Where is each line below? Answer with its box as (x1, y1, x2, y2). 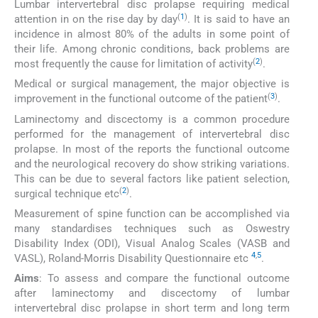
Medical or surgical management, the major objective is (14, 77, 290, 91)
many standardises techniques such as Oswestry (14, 221, 290, 235)
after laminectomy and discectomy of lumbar (14, 287, 290, 300)
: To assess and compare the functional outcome (39, 272, 290, 285)
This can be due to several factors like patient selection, (14, 172, 290, 185)
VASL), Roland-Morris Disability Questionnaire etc (14, 251, 251, 265)
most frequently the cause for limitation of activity (14, 57, 253, 70)
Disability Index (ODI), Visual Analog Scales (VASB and (14, 236, 290, 250)
